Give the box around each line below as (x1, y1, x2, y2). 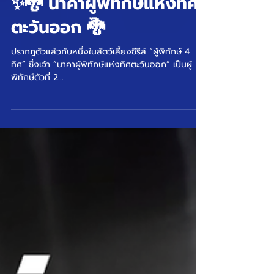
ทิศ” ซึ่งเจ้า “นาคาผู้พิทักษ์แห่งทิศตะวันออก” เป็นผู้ (11, 78, 192, 91)
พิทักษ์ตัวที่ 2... (11, 91, 64, 103)
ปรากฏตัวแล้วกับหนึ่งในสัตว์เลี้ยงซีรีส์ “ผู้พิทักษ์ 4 (11, 65, 190, 78)
